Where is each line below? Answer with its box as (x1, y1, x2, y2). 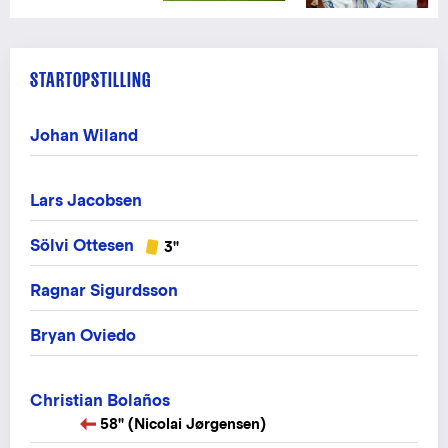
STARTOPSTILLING (30, 67, 151, 91)
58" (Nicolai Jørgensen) (100, 414, 266, 432)
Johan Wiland (30, 125, 138, 145)
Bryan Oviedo (30, 325, 136, 345)
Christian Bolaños (30, 390, 170, 410)
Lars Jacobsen (30, 190, 142, 210)
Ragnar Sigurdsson (30, 280, 178, 300)
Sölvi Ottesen (30, 235, 134, 255)
